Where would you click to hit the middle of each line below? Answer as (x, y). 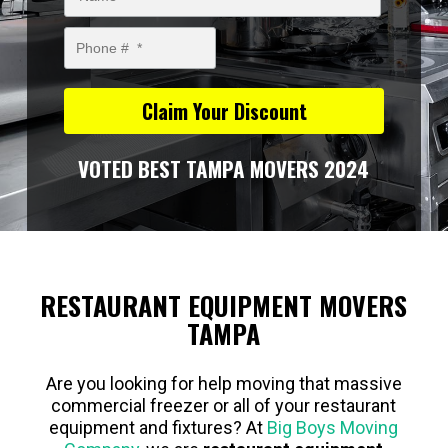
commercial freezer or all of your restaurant (224, 406)
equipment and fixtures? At (158, 428)
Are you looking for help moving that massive (223, 384)
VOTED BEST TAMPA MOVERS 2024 (224, 168)
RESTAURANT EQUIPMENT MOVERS (224, 306)
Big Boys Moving (333, 428)
